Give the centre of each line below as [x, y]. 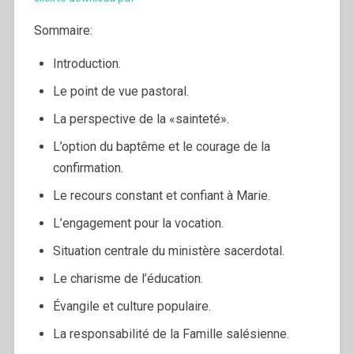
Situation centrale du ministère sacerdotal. [168, 251]
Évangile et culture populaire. [132, 307]
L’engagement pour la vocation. [138, 224]
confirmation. [88, 168]
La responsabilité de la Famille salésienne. [171, 334]
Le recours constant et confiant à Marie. [161, 196]
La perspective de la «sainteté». [141, 119]
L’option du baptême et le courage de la [161, 147]
